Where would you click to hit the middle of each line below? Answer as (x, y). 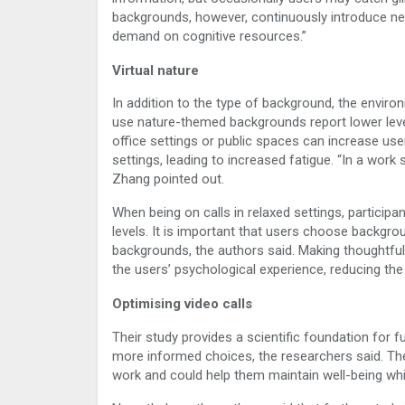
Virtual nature (155, 70)
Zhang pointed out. (168, 179)
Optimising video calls (182, 303)
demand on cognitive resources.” (209, 36)
